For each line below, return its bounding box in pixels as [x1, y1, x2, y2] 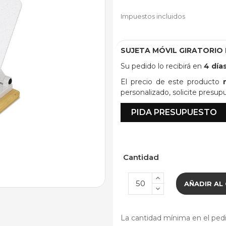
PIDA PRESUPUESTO [131, 107, 217, 117]
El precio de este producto [121, 77, 223, 86]
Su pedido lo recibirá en [121, 61, 204, 71]
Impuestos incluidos [121, 12, 185, 20]
